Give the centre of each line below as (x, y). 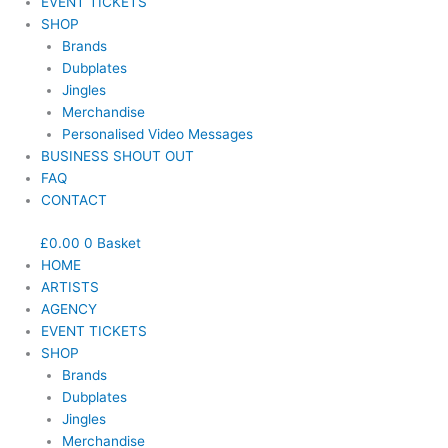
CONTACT (74, 200)
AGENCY (69, 308)
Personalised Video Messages (157, 134)
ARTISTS (70, 286)
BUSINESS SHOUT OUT (118, 156)
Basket (119, 242)
